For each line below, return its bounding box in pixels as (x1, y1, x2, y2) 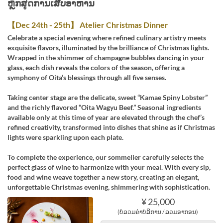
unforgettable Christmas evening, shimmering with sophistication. (7, 183, 210, 191)
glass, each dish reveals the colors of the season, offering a (7, 63, 185, 72)
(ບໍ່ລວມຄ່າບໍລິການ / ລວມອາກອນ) (117, 208, 199, 216)
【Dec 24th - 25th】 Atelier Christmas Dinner (7, 20, 168, 29)
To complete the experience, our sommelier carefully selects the (7, 153, 204, 161)
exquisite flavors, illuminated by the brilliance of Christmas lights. (7, 43, 209, 52)
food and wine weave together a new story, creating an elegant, (7, 173, 199, 181)
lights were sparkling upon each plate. (7, 133, 123, 141)
